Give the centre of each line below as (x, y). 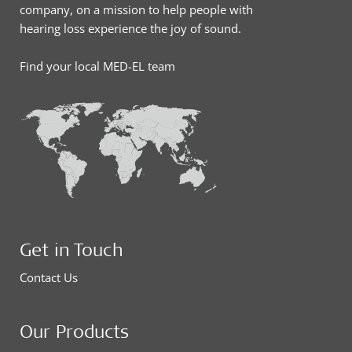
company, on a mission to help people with (136, 10)
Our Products (74, 331)
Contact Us (49, 278)
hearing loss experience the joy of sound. (130, 29)
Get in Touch (71, 249)
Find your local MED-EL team (97, 66)
